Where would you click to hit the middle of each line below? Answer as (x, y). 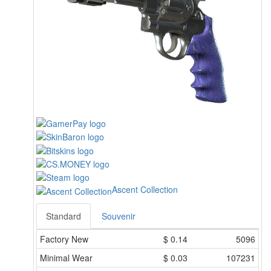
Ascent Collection (145, 190)
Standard (64, 216)
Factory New (64, 239)
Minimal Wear (66, 257)
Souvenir (119, 216)
